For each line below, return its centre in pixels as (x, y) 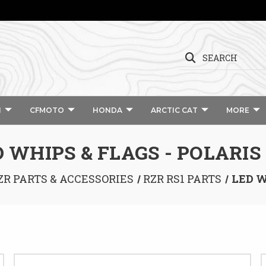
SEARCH (220, 58)
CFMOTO (47, 110)
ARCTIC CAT (174, 110)
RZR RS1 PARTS (183, 179)
